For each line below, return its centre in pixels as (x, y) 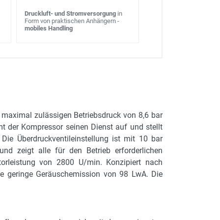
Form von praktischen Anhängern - (72, 21)
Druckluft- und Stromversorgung (70, 14)
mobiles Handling (49, 28)
